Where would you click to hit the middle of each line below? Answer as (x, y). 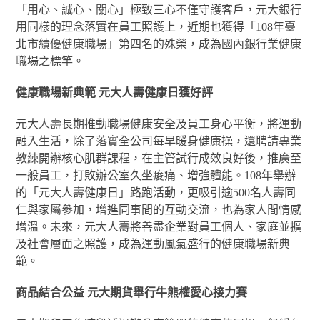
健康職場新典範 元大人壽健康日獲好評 (115, 92)
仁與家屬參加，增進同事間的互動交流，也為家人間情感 (159, 210)
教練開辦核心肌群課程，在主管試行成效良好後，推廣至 (159, 158)
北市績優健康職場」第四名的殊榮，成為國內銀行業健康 (159, 44)
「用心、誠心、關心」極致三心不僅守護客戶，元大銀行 (159, 10)
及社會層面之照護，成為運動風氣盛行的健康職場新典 (153, 244)
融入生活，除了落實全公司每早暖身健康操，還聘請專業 (159, 141)
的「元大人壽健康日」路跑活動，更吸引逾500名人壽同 (156, 192)
